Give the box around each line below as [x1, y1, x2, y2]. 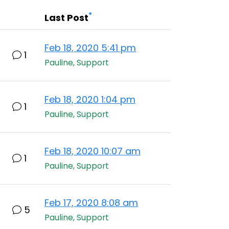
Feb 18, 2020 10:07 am [44, 145, 141, 157]
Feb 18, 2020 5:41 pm [44, 41, 136, 54]
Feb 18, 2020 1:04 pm [44, 93, 135, 106]
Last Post [44, 11, 88, 24]
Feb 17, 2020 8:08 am [44, 196, 138, 209]
